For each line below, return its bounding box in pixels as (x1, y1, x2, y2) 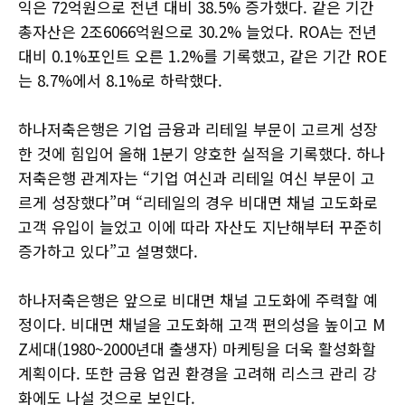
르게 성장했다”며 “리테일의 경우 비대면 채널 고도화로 (18, 191, 378, 214)
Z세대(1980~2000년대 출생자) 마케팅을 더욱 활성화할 (18, 337, 376, 361)
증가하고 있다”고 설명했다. (18, 240, 198, 263)
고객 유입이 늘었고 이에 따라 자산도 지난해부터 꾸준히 (18, 215, 382, 239)
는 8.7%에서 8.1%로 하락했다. (18, 69, 222, 92)
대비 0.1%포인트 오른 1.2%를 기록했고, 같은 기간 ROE (18, 44, 387, 68)
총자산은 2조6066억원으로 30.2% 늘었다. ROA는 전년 (18, 20, 377, 43)
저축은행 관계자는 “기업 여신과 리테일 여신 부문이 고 (18, 166, 375, 190)
